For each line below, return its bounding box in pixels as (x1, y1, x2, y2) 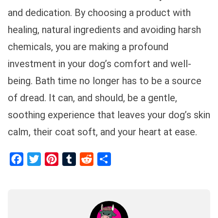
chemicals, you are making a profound (8, 40, 168, 53)
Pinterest (45, 168, 77, 178)
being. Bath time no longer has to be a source (8, 74, 201, 87)
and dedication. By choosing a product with (8, 6, 191, 18)
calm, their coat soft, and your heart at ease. (8, 126, 197, 138)
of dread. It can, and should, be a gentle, (8, 91, 177, 104)
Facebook (10, 168, 44, 178)
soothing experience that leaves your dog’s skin (8, 109, 210, 121)
